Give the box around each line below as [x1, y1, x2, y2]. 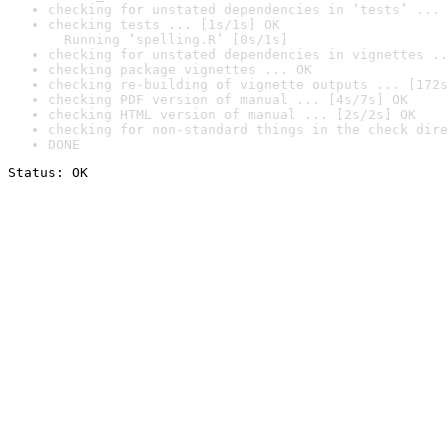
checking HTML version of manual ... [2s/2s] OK [48, 107, 416, 122]
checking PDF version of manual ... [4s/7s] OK [48, 92, 408, 107]
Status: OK [8, 165, 88, 180]
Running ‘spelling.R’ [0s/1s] [48, 32, 288, 47]
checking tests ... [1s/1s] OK [48, 17, 280, 32]
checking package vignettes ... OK [48, 62, 312, 77]
